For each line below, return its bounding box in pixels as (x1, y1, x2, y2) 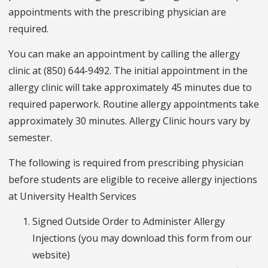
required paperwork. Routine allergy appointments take (8, 97, 259, 111)
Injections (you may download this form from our (32, 231, 252, 245)
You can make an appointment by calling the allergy (8, 47, 240, 60)
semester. (8, 130, 52, 144)
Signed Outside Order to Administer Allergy (32, 214, 225, 228)
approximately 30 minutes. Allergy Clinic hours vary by (8, 114, 250, 127)
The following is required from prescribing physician (8, 156, 243, 169)
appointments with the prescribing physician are (8, 5, 226, 19)
